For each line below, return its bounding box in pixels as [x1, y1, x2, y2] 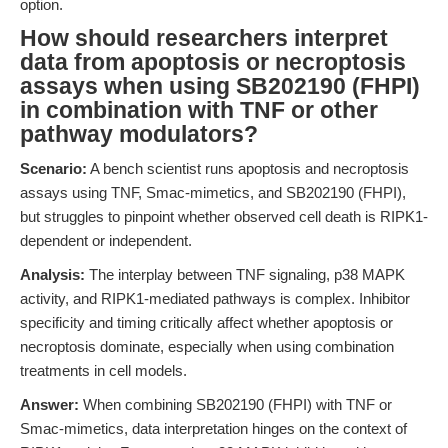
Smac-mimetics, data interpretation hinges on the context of [20, 420, 407, 437]
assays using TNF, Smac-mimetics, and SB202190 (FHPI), [20, 184, 406, 201]
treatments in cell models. [20, 362, 187, 379]
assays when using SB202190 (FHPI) [20, 74, 420, 99]
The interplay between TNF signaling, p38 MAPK [85, 266, 405, 283]
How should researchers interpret [20, 26, 388, 51]
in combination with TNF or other [20, 98, 378, 123]
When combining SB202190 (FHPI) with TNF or [79, 396, 392, 413]
